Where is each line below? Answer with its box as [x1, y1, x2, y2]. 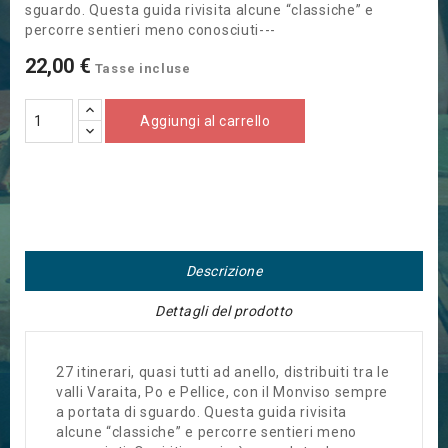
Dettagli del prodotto [155, 303, 293, 320]
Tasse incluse [94, 61, 191, 77]
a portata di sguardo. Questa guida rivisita [56, 404, 348, 421]
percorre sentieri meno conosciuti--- [25, 22, 277, 39]
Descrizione [185, 263, 263, 280]
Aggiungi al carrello [140, 113, 270, 130]
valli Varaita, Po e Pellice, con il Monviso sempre [56, 384, 389, 401]
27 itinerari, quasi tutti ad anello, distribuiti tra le [56, 364, 390, 381]
